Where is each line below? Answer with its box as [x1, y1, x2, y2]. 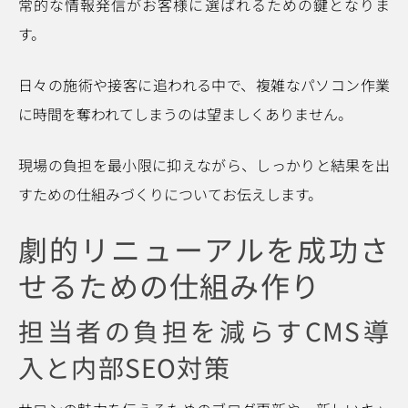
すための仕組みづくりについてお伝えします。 [18, 183, 322, 205]
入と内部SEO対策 [18, 349, 230, 385]
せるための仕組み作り [18, 264, 321, 306]
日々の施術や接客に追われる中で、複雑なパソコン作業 [18, 74, 390, 96]
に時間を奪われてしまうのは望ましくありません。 [18, 103, 352, 125]
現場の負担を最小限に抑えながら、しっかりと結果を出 [18, 154, 390, 176]
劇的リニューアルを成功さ [18, 228, 390, 270]
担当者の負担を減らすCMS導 [18, 312, 390, 349]
